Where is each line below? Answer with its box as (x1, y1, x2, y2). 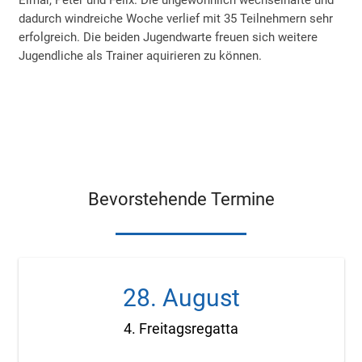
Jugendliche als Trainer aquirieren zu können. (18, 48, 262, 64)
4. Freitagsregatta (124, 319, 238, 337)
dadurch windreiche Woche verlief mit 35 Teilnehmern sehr (18, 11, 333, 27)
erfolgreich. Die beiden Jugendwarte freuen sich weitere (18, 30, 318, 45)
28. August (122, 283, 240, 312)
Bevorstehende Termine (87, 188, 275, 209)
